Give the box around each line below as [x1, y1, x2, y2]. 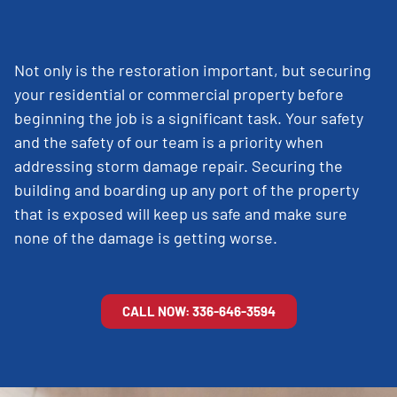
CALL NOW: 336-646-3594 [121, 302, 276, 319]
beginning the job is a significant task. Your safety [14, 107, 363, 128]
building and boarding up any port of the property [14, 179, 359, 199]
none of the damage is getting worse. [14, 227, 281, 247]
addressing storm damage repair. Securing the [14, 155, 343, 175]
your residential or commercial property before [14, 83, 344, 104]
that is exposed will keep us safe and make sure [14, 203, 347, 223]
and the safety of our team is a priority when [14, 131, 323, 152]
